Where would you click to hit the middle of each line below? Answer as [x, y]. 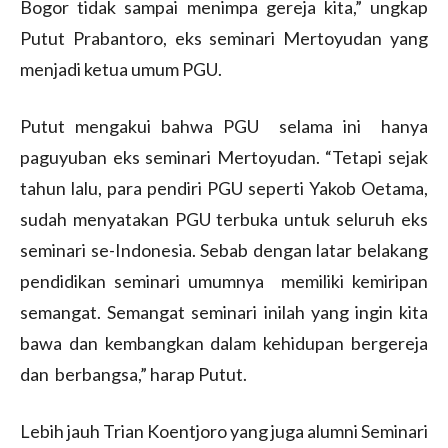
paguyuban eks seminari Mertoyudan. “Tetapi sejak [224, 156]
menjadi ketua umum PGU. [121, 68]
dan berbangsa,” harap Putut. [133, 373]
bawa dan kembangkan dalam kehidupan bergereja [224, 342]
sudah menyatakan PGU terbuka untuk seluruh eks [224, 218]
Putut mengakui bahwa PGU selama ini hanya [224, 125]
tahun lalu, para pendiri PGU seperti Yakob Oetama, [224, 187]
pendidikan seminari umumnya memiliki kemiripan [224, 280]
